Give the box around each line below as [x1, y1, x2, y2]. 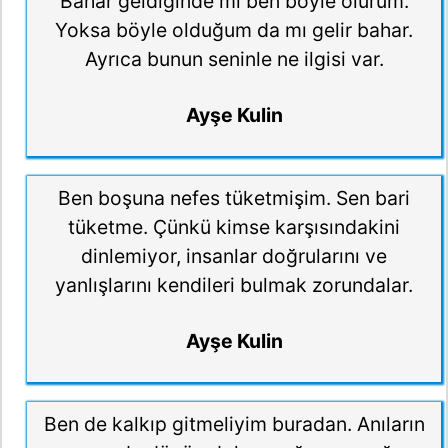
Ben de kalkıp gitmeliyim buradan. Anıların [43, 412, 425, 437]
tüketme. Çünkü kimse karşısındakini [68, 214, 400, 239]
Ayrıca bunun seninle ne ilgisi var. [84, 46, 384, 71]
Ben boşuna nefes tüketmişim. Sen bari [58, 185, 410, 210]
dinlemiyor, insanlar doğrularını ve [81, 243, 387, 268]
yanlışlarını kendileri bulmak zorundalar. [55, 272, 413, 297]
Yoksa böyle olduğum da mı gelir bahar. [55, 17, 413, 42]
